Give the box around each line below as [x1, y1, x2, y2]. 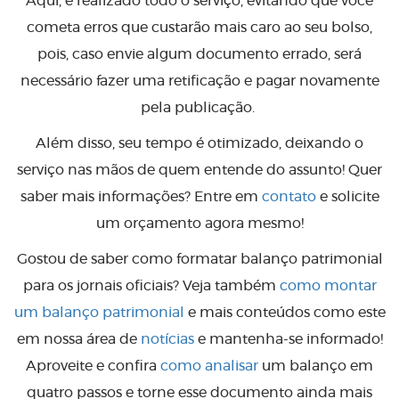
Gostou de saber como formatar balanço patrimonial [16, 252, 383, 267]
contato [261, 190, 316, 205]
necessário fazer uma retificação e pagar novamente [20, 74, 379, 89]
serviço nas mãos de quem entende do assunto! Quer [17, 163, 382, 178]
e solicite [315, 190, 379, 205]
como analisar [160, 359, 258, 374]
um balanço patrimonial [13, 305, 184, 321]
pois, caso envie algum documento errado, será [37, 47, 362, 62]
